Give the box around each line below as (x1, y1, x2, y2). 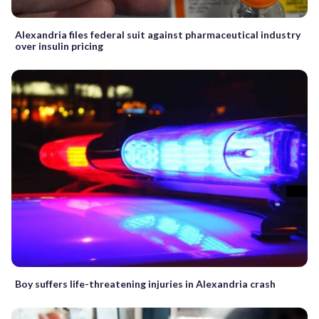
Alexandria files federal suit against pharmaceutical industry (15, 28, 300, 41)
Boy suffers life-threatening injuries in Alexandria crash (15, 278, 276, 291)
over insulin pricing (15, 39, 103, 52)
